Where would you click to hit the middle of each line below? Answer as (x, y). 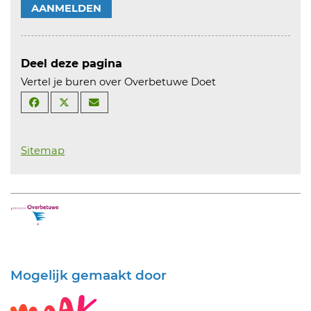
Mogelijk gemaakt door (89, 275)
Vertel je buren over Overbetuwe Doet (118, 82)
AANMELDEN (66, 8)
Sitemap (43, 151)
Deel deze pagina (72, 64)
